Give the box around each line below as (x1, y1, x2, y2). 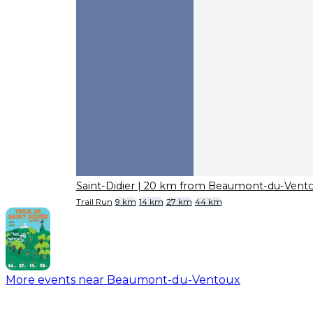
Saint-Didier (75, 180, 135, 193)
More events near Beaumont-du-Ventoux (6, 272, 240, 286)
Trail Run (75, 196, 112, 207)
